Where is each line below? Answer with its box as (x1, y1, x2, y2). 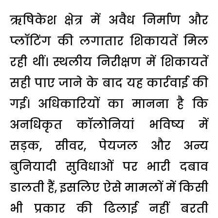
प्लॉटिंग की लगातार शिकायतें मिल (10, 33, 208, 49)
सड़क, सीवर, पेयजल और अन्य (10, 137, 208, 154)
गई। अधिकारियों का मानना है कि (10, 95, 208, 112)
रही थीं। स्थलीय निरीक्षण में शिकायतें (10, 54, 208, 70)
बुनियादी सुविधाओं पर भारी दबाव (10, 158, 208, 175)
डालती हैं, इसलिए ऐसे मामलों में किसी (10, 179, 208, 196)
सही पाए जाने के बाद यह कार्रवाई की (10, 74, 208, 91)
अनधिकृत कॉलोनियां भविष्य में (10, 116, 208, 133)
